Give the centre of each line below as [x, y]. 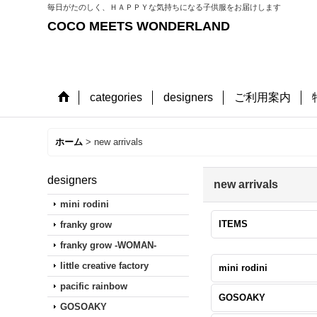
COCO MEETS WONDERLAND [139, 26]
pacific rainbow [94, 286]
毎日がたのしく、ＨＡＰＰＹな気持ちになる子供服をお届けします [165, 7]
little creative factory [105, 266]
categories [116, 97]
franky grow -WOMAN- [109, 245]
